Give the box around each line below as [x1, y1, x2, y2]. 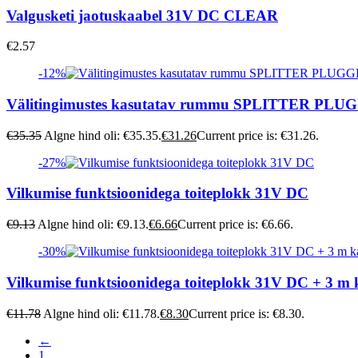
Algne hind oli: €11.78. [43, 306, 160, 320]
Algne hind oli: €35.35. [44, 128, 161, 142]
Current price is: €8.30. [189, 306, 304, 320]
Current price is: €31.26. [197, 128, 319, 142]
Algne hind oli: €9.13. [38, 217, 149, 232]
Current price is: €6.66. [177, 217, 293, 232]
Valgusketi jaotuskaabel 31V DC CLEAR [6, 6, 278, 24]
